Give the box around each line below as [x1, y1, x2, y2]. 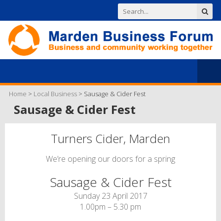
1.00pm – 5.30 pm [80, 201, 141, 212]
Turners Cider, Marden [51, 130, 170, 147]
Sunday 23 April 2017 [74, 190, 147, 201]
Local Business [34, 89, 77, 98]
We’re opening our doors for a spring [46, 153, 175, 164]
